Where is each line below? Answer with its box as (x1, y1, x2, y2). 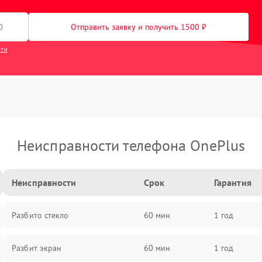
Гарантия (213, 177, 251, 188)
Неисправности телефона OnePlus (17, 136, 245, 155)
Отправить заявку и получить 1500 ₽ (71, 22, 206, 32)
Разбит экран (12, 243, 62, 253)
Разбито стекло (12, 210, 69, 220)
